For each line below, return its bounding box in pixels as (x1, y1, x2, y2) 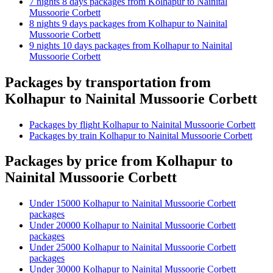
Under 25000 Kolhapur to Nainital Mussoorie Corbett (29, 242, 236, 253)
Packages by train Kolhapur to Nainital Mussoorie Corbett (29, 130, 252, 141)
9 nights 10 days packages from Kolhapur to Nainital (29, 40, 232, 51)
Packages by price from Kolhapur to (5, 153, 233, 169)
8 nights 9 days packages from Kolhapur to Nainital (29, 18, 227, 29)
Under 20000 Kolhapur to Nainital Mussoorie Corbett (29, 220, 236, 231)
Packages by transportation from (5, 74, 211, 90)
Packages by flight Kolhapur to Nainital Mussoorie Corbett (29, 119, 255, 130)
